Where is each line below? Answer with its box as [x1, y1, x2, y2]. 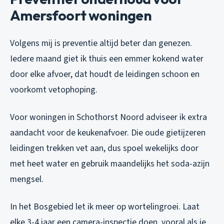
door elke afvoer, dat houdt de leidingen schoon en [10, 68, 199, 81]
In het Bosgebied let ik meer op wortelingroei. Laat [10, 200, 199, 213]
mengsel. [10, 173, 43, 186]
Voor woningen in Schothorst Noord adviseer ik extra [10, 111, 207, 124]
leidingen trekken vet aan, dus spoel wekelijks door [10, 142, 198, 155]
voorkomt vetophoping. [10, 83, 97, 96]
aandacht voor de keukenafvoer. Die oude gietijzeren [10, 126, 205, 139]
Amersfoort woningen [10, 6, 152, 24]
